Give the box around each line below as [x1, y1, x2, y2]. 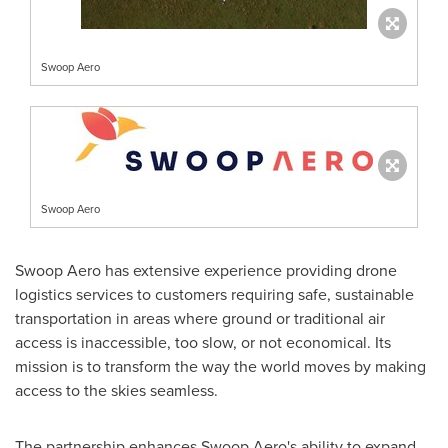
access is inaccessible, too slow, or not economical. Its [15, 330, 391, 353]
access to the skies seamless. [15, 378, 222, 401]
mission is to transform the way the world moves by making [15, 354, 426, 377]
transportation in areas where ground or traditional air [15, 306, 385, 329]
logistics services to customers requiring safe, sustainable [15, 282, 414, 305]
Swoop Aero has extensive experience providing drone [15, 258, 397, 281]
